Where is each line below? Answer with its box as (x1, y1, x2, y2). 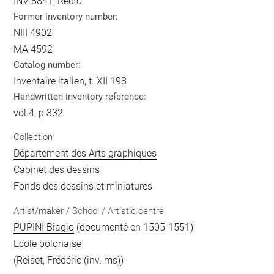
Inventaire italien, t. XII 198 (13, 75, 127, 87)
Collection (13, 131, 53, 143)
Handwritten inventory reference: (13, 91, 147, 102)
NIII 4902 (13, 26, 53, 39)
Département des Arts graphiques (13, 147, 157, 159)
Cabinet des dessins (13, 164, 100, 176)
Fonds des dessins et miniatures (13, 180, 153, 192)
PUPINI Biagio (13, 221, 75, 233)
